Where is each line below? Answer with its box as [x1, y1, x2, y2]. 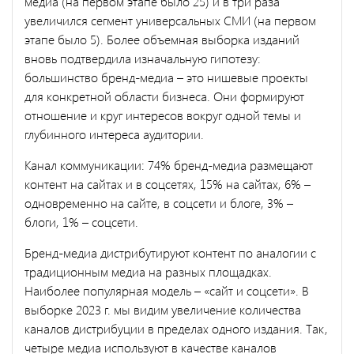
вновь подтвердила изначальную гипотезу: [24, 49, 261, 66]
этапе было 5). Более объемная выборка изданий [24, 30, 299, 47]
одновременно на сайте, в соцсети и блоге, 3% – [24, 194, 293, 211]
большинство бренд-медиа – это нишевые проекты [24, 68, 308, 85]
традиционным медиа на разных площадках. [24, 262, 272, 280]
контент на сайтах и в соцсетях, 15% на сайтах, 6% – [24, 175, 311, 192]
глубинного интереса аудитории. [24, 125, 207, 142]
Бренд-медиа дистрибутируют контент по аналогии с [24, 243, 316, 261]
